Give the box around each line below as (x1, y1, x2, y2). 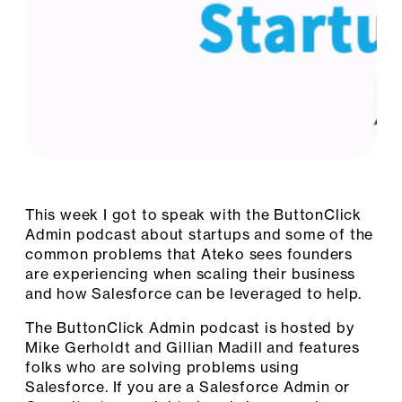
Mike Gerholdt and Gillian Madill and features (25, 338, 360, 357)
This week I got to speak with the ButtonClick (25, 205, 362, 224)
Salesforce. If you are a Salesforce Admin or (25, 378, 351, 397)
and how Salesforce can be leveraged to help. (25, 284, 363, 303)
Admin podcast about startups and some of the (25, 225, 374, 244)
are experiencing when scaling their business (25, 265, 356, 284)
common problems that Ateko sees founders (25, 245, 353, 264)
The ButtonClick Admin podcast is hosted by (25, 319, 354, 337)
